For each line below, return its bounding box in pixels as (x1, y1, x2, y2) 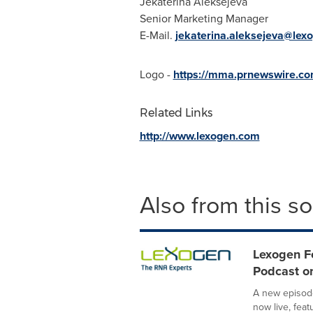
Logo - (139, 66, 173, 82)
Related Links (139, 106, 212, 119)
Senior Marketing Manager (139, 10, 268, 27)
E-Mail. (139, 27, 175, 43)
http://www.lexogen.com (139, 128, 260, 144)
